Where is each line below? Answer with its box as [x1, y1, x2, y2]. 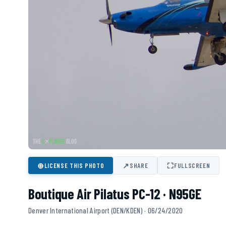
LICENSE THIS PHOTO [44, 161, 104, 170]
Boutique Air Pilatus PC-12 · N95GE [28, 185, 201, 203]
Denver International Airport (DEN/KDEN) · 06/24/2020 [28, 206, 183, 215]
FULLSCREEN [174, 161, 210, 170]
